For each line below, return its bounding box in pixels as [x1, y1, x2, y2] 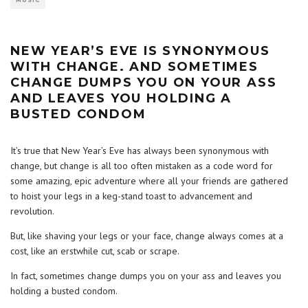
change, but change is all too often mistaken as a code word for [10, 159, 273, 172]
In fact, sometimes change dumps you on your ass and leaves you [10, 269, 281, 282]
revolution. [10, 205, 54, 217]
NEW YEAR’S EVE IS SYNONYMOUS [10, 43, 270, 58]
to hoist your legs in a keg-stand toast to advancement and [10, 190, 252, 202]
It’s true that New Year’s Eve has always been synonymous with [10, 144, 269, 157]
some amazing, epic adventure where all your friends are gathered [10, 175, 288, 187]
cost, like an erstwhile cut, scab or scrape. [10, 245, 179, 257]
